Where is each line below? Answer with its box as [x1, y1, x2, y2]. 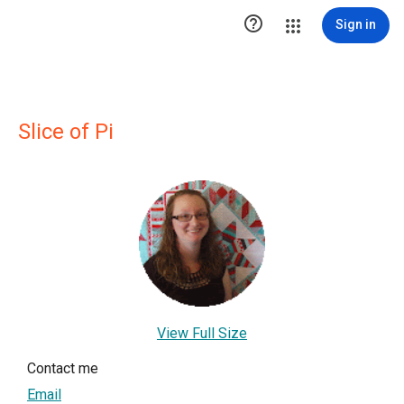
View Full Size [157, 325, 247, 342]
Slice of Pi [18, 119, 114, 144]
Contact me [27, 360, 98, 377]
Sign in [335, 17, 376, 32]
